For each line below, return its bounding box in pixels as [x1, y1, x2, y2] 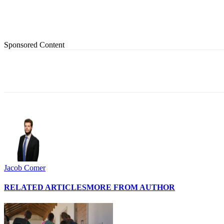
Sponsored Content [4, 40, 64, 49]
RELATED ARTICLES [4, 183, 86, 192]
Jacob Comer [4, 163, 45, 172]
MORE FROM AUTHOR [86, 183, 175, 192]
